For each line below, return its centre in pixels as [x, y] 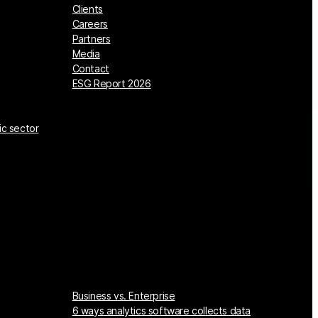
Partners [91, 38]
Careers [90, 23]
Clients [87, 9]
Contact [91, 68]
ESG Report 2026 [111, 83]
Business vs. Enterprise [124, 296]
